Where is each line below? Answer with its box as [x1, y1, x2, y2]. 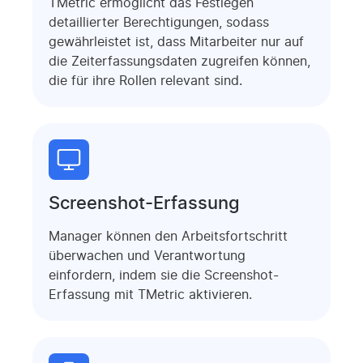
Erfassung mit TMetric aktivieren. [49, 288, 252, 301]
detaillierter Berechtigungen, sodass [49, 15, 269, 29]
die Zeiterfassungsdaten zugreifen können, [49, 54, 310, 68]
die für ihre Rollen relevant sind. [49, 74, 242, 88]
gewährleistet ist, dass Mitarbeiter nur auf [49, 35, 304, 49]
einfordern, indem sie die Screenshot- [49, 268, 279, 282]
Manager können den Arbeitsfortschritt [49, 229, 288, 243]
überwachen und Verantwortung [49, 249, 246, 263]
